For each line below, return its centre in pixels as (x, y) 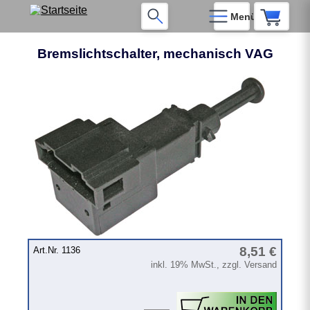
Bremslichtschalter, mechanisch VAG (155, 54)
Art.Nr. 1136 (57, 250)
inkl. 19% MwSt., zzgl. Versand (213, 265)
